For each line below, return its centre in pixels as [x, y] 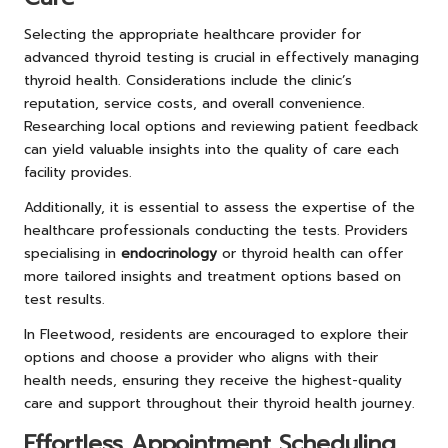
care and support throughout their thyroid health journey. [219, 403]
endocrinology [169, 253]
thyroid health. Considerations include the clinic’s [188, 80]
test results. [64, 299]
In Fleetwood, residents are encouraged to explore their [216, 334]
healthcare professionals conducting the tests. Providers [216, 230]
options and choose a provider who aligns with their [201, 357]
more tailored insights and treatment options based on [212, 276]
